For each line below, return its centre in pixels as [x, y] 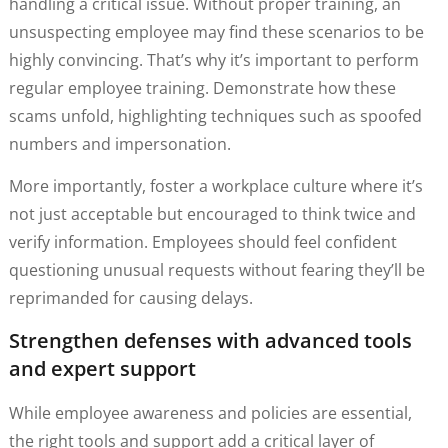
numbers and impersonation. [121, 143]
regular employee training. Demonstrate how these [202, 87]
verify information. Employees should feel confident [202, 242]
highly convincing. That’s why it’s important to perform [213, 59]
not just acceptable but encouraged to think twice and [212, 214]
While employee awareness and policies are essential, [210, 412]
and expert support [102, 368]
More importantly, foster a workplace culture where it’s [215, 186]
